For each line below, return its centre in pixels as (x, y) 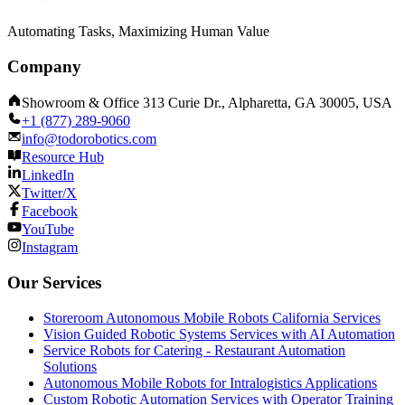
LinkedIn (48, 175)
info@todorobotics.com (89, 139)
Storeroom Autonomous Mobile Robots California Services (212, 317)
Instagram (50, 248)
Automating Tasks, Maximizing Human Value (138, 31)
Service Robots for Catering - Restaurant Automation (194, 350)
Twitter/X (49, 193)
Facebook (50, 212)
